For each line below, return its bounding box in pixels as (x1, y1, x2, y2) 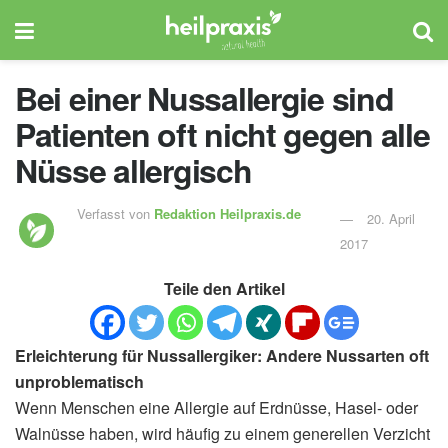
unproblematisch (15, 369, 144, 393)
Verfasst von (77, 203, 155, 223)
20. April (367, 208, 416, 228)
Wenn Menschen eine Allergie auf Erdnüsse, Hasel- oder (15, 395, 418, 419)
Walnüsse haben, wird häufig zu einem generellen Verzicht (15, 421, 430, 445)
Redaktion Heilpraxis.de (154, 203, 302, 223)
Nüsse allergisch (15, 147, 252, 193)
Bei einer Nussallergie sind (15, 75, 394, 121)
